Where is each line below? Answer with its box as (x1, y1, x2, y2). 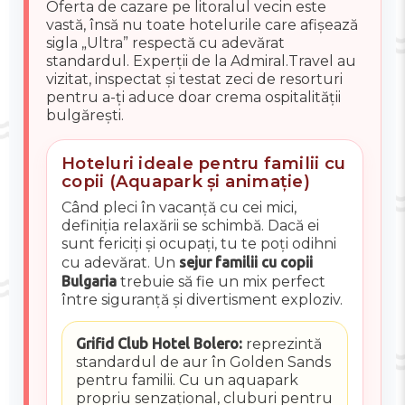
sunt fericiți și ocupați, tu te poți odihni (61, 235, 337, 253)
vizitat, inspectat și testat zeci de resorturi (46, 71, 344, 89)
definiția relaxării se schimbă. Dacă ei (61, 217, 320, 235)
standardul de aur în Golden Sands (75, 353, 331, 372)
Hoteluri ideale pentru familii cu (61, 153, 346, 174)
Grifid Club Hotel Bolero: (75, 335, 242, 353)
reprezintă (241, 335, 322, 353)
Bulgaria (61, 273, 118, 290)
